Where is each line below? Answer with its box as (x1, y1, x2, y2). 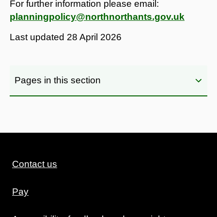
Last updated (10, 31, 67, 42)
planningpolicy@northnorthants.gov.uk (10, 11, 185, 22)
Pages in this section (15, 75, 101, 85)
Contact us (12, 158, 57, 169)
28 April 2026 (67, 31, 122, 42)
